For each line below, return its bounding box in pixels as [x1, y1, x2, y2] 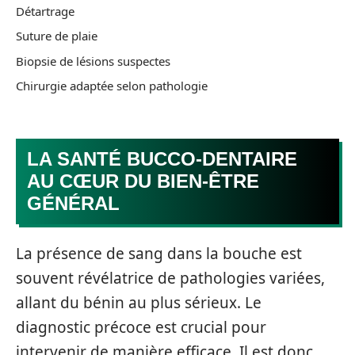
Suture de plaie [16, 28, 97, 44]
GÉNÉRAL [27, 192, 120, 214]
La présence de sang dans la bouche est [16, 243, 302, 264]
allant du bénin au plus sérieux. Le [16, 292, 261, 313]
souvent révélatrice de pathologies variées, [16, 268, 325, 288]
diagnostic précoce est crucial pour [16, 317, 266, 338]
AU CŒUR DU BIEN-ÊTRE [27, 170, 259, 192]
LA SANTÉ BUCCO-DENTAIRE [27, 147, 297, 170]
